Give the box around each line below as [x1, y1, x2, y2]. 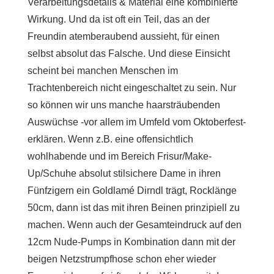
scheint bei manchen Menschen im [28, 65, 178, 76]
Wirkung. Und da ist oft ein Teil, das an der [28, 13, 210, 24]
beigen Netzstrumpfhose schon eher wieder [28, 253, 216, 264]
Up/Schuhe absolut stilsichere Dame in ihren [28, 168, 221, 179]
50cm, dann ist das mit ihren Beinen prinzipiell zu [28, 202, 240, 213]
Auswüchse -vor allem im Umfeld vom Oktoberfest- [28, 116, 246, 127]
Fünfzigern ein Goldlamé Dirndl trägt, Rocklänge [28, 185, 237, 196]
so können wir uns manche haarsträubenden [28, 99, 220, 110]
